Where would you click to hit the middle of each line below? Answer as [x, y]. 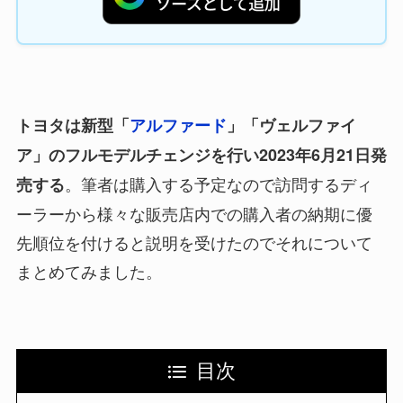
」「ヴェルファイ [291, 125]
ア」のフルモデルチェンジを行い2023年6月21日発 [201, 154]
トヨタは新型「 [72, 125]
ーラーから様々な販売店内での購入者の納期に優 [194, 213]
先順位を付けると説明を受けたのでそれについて [194, 242]
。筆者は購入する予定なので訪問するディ [218, 183]
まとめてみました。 [89, 270]
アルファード [178, 125]
